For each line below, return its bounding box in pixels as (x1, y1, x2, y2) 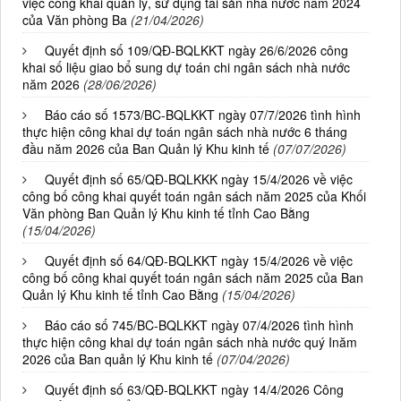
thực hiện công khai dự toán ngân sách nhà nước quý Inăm (22, 333, 357, 352)
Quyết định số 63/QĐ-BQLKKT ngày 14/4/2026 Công (45, 380, 344, 399)
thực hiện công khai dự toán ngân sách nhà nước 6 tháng (22, 123, 347, 141)
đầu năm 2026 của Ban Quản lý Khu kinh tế (22, 140, 269, 158)
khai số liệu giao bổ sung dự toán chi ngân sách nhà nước (22, 58, 350, 77)
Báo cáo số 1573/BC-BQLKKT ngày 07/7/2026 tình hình (45, 106, 361, 124)
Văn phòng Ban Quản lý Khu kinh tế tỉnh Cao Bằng (22, 204, 310, 223)
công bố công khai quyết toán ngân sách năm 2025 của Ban (22, 269, 363, 287)
